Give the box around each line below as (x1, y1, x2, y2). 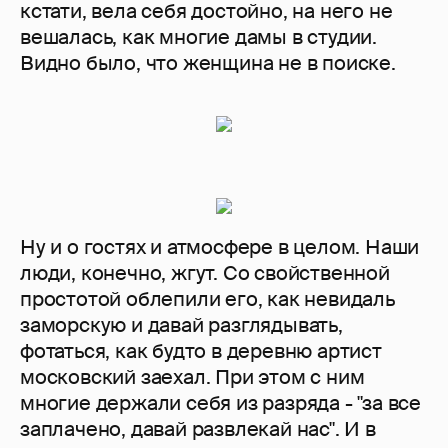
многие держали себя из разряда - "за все (20, 390, 421, 417)
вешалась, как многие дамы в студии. (20, 24, 377, 51)
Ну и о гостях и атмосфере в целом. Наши (20, 234, 420, 261)
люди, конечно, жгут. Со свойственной (20, 260, 390, 287)
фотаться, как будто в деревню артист (20, 338, 382, 365)
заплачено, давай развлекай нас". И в (20, 416, 376, 443)
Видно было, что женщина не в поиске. (20, 50, 401, 77)
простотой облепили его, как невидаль (20, 286, 395, 313)
